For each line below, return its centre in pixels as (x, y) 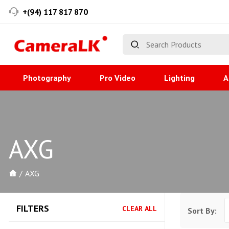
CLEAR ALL (140, 208)
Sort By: (202, 210)
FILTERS (33, 208)
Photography (47, 78)
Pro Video (118, 78)
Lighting (179, 78)
